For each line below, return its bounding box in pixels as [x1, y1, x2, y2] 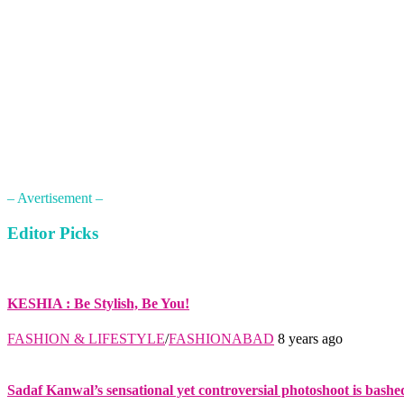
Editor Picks [7, 223, 98, 243]
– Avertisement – [7, 190, 103, 207]
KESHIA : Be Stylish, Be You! [7, 295, 189, 311]
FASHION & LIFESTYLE [7, 331, 165, 347]
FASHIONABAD [169, 331, 274, 347]
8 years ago [278, 331, 343, 347]
